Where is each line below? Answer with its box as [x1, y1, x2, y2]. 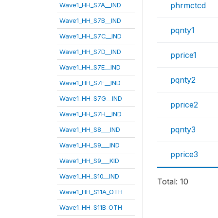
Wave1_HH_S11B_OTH [59, 203, 122, 211]
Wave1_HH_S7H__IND [59, 109, 122, 118]
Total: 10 [157, 177, 188, 187]
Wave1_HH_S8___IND [59, 125, 120, 133]
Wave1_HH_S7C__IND [59, 32, 122, 40]
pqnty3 [170, 125, 196, 135]
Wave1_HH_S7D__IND [59, 47, 121, 55]
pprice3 [170, 149, 198, 160]
